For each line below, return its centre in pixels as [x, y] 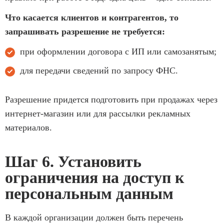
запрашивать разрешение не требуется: [85, 31]
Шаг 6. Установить [73, 161]
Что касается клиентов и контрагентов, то [92, 17]
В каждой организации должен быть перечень [94, 217]
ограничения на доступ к [94, 177]
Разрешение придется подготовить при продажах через [111, 99]
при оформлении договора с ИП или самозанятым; [118, 51]
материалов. [28, 127]
